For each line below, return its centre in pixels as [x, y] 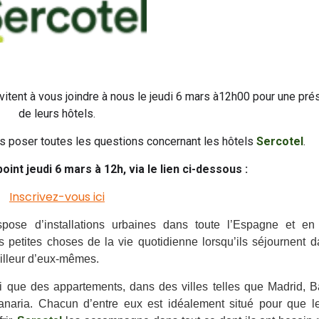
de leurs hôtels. [57, 114]
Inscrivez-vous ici [57, 197]
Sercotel [280, 141]
